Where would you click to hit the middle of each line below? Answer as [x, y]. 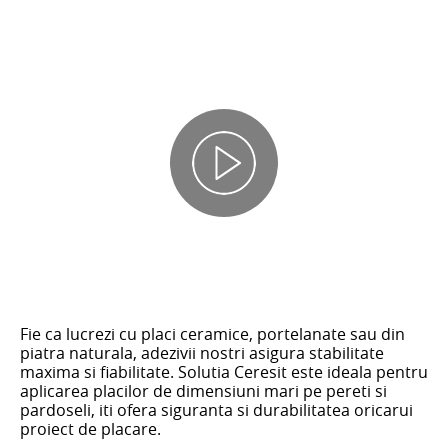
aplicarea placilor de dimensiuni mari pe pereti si [203, 390]
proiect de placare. [90, 428]
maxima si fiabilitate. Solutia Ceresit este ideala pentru [224, 371]
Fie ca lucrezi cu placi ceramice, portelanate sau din [212, 333]
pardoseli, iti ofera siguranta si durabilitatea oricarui [216, 409]
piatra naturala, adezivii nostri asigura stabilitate [202, 352]
